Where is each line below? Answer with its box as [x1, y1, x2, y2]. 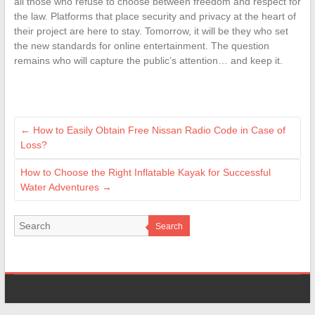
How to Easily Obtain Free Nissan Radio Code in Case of [30, 124, 285, 136]
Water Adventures [20, 181, 102, 193]
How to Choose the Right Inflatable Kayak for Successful [20, 167, 271, 179]
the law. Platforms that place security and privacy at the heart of [13, 11, 296, 22]
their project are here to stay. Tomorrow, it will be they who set [13, 25, 288, 37]
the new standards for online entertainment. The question [13, 40, 269, 52]
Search [155, 221, 183, 232]
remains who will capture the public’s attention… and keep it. [13, 55, 283, 67]
